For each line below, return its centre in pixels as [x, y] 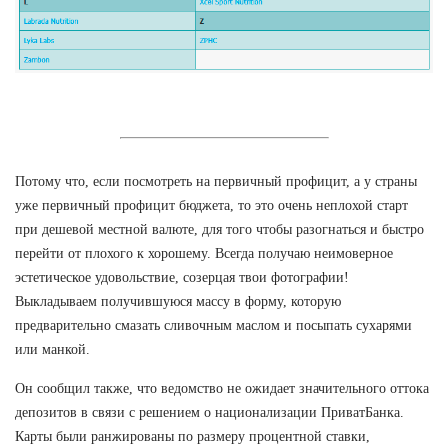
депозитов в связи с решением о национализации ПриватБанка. [209, 412]
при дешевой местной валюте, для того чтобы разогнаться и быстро [219, 229]
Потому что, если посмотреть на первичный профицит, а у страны [216, 181]
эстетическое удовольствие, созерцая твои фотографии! [182, 277]
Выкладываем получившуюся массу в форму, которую [178, 301]
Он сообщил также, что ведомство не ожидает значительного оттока [222, 388]
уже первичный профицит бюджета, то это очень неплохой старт [211, 205]
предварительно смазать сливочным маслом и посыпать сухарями [213, 325]
